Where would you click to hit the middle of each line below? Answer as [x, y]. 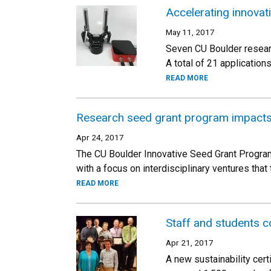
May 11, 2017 [190, 32]
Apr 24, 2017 [100, 137]
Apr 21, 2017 [190, 243]
